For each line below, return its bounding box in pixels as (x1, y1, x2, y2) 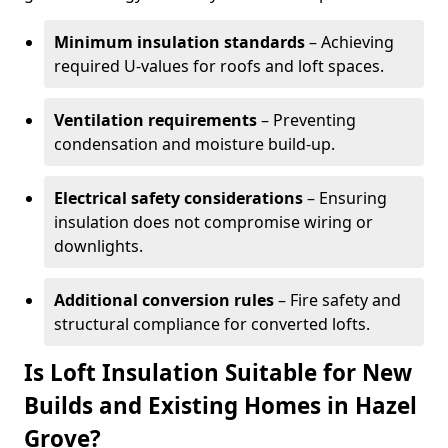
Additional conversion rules (54, 289, 274, 311)
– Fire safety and (274, 289, 401, 311)
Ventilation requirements (54, 109, 257, 131)
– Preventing (257, 109, 356, 131)
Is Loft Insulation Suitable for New (24, 357, 412, 388)
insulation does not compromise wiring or (54, 211, 373, 233)
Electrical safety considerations (54, 187, 303, 209)
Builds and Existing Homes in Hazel (24, 390, 417, 421)
